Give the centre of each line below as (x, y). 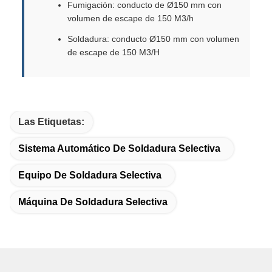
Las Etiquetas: (51, 121)
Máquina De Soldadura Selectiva (93, 202)
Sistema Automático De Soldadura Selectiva (119, 148)
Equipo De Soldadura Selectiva (90, 175)
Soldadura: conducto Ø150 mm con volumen (153, 39)
